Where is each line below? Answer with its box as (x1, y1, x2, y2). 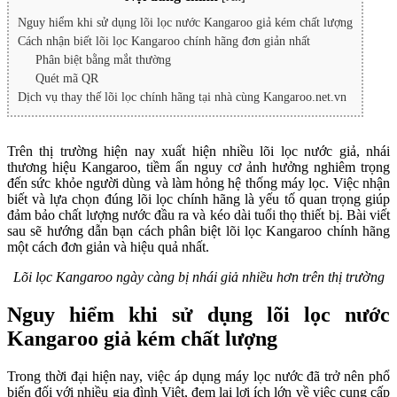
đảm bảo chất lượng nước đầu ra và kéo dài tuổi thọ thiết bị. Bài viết (7, 206, 390, 222)
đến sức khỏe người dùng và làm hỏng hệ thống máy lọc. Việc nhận (7, 175, 390, 191)
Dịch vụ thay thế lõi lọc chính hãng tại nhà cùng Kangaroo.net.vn (18, 90, 346, 104)
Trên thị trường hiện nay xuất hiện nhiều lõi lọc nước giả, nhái (7, 143, 390, 159)
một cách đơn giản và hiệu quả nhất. (7, 238, 209, 254)
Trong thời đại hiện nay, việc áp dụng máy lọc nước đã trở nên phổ (7, 368, 390, 384)
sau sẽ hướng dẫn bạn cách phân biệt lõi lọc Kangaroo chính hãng (7, 222, 390, 238)
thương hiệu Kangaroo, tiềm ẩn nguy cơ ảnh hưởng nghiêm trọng (7, 159, 390, 175)
